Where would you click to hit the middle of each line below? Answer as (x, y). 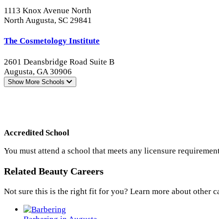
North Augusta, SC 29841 (48, 20)
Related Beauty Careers (54, 171)
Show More (24, 82)
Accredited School (37, 133)
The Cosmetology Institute (52, 41)
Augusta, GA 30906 (38, 72)
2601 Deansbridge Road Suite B (59, 62)
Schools (54, 82)
